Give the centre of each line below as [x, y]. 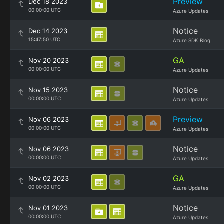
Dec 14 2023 [48, 31]
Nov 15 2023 [48, 90]
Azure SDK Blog [192, 40]
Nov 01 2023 [48, 208]
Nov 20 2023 [49, 60]
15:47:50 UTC [44, 39]
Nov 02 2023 [49, 178]
